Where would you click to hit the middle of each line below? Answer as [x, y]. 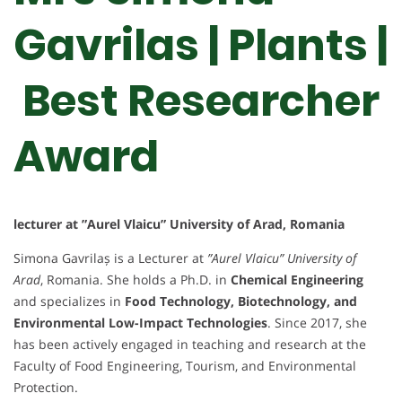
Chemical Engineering [297, 279]
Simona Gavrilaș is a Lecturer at [110, 258]
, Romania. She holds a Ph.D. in [135, 279]
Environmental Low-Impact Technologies [140, 322]
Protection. [46, 387]
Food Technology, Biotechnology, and [241, 301]
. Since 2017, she [317, 322]
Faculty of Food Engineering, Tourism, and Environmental [185, 365]
